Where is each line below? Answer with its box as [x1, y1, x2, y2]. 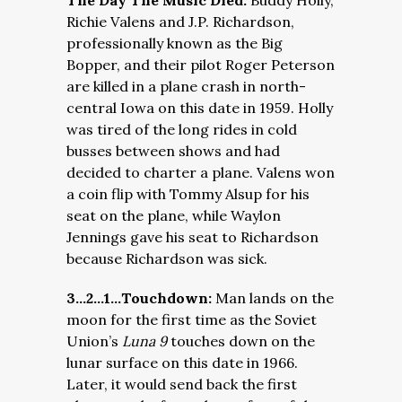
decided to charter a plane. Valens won [66, 163, 335, 181]
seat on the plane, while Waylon [66, 206, 281, 224]
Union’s [66, 332, 122, 350]
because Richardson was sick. [66, 249, 267, 267]
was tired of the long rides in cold [66, 120, 297, 138]
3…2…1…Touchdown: [66, 289, 215, 307]
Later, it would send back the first [66, 375, 297, 393]
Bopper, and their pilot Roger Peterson [66, 56, 335, 74]
